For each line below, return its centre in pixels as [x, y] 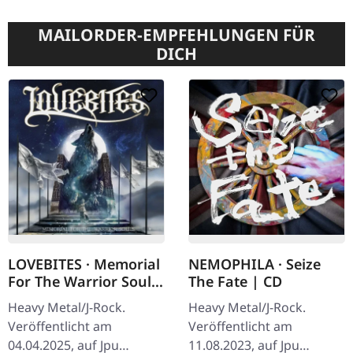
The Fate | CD [235, 282]
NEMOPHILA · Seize [255, 264]
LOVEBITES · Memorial [84, 264]
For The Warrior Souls [83, 282]
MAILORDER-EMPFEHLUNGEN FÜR [176, 35]
